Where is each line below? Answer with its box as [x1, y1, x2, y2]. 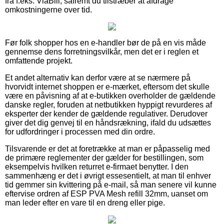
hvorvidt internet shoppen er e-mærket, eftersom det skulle [5, 82, 209, 91]
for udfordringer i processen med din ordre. [5, 127, 155, 136]
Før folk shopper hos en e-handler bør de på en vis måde [5, 38, 206, 47]
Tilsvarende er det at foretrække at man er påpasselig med [5, 144, 210, 153]
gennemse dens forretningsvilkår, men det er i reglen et [5, 47, 198, 56]
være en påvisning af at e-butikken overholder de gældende [5, 91, 215, 100]
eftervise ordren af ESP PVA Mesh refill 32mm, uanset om [5, 189, 208, 198]
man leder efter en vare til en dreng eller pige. [5, 198, 165, 207]
